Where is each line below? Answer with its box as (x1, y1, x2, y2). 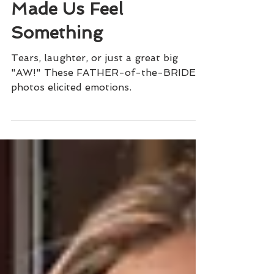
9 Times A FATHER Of (11, 5, 199, 25)
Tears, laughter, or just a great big (11, 106, 178, 117)
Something (11, 76, 103, 97)
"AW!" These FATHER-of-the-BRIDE (11, 120, 196, 132)
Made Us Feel (11, 53, 123, 73)
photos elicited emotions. (11, 135, 131, 147)
